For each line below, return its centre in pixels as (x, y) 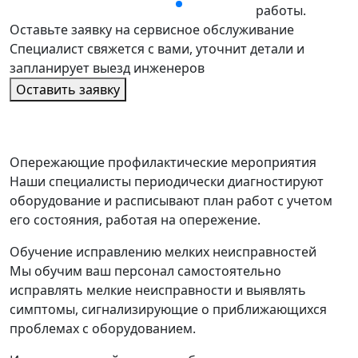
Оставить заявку (68, 89)
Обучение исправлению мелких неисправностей (163, 252)
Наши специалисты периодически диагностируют (167, 181)
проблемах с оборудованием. (103, 328)
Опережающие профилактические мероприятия (163, 162)
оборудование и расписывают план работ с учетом (171, 201)
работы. (281, 10)
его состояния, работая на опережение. (135, 220)
